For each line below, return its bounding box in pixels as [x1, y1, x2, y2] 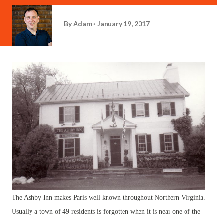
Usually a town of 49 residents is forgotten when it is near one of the [12, 208, 200, 215]
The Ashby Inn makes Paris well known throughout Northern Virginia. [12, 194, 205, 201]
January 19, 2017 [97, 19, 150, 28]
